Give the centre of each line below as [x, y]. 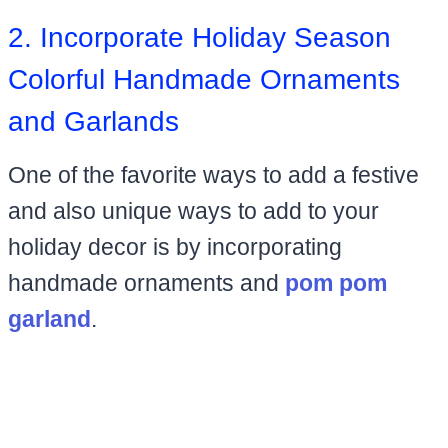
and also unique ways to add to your [193, 210]
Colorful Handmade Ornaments [204, 79]
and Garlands [93, 121]
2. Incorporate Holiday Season [199, 37]
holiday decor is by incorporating [175, 246]
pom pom [336, 282]
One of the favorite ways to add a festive [213, 174]
